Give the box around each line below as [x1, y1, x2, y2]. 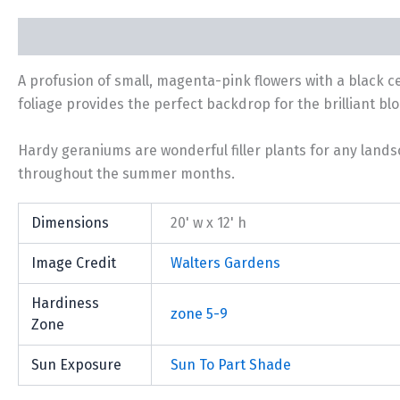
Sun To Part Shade [171, 356, 292, 374]
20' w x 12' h [171, 214, 247, 232]
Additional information [115, 28, 274, 46]
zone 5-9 [171, 305, 229, 323]
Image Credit [31, 254, 117, 272]
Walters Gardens [171, 254, 281, 272]
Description [18, 28, 97, 46]
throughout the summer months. [18, 164, 235, 182]
